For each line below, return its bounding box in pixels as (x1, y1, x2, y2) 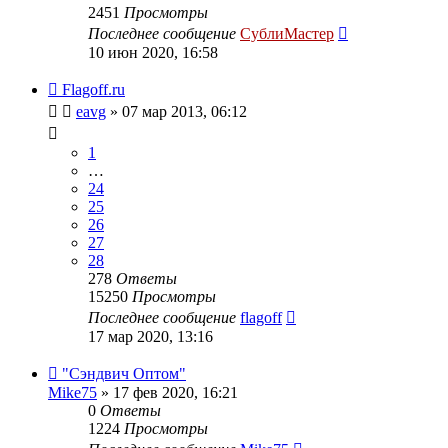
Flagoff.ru (62, 80, 125, 98)
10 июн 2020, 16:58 (88, 43, 218, 61)
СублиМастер (240, 24, 334, 42)
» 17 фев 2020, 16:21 (97, 383, 238, 401)
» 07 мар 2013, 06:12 (106, 102, 247, 120)
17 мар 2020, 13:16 (88, 327, 213, 345)
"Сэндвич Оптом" (62, 364, 186, 382)
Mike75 (48, 383, 97, 401)
